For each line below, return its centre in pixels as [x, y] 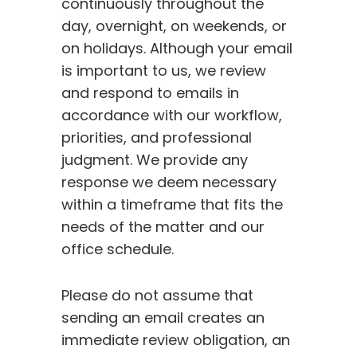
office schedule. [118, 249]
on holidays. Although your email [177, 49]
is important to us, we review [164, 71]
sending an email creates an [163, 318]
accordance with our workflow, [172, 116]
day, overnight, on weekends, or [175, 26]
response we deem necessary [169, 182]
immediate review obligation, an [176, 340]
